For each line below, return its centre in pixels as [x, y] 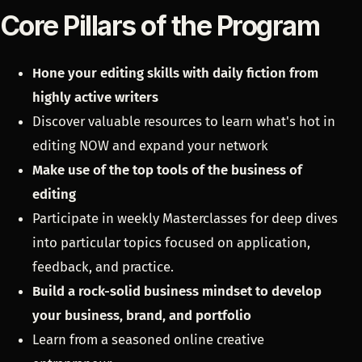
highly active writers [95, 97]
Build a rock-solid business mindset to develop [177, 290]
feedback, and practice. [103, 266]
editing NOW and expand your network [150, 145]
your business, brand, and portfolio [142, 315]
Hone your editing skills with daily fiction [159, 72]
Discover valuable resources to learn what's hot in [184, 121]
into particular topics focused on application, [171, 242]
